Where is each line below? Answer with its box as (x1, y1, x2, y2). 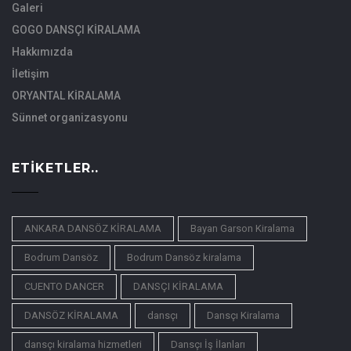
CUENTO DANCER (24, 280, 104, 293)
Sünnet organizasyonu (12, 111, 128, 125)
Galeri (12, 2, 43, 15)
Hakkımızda (12, 45, 73, 59)
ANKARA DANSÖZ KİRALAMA (24, 223, 161, 235)
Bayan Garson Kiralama (190, 223, 295, 235)
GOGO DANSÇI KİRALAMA (12, 24, 140, 37)
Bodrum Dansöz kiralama (127, 251, 241, 264)
